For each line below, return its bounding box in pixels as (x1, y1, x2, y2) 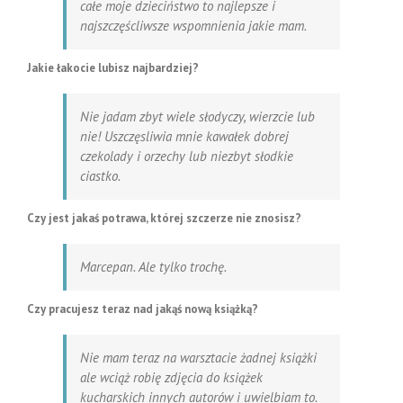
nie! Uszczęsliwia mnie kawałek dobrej (80, 127, 289, 145)
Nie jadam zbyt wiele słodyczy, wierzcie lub (80, 107, 315, 125)
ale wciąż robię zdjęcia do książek (80, 368, 263, 386)
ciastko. (80, 166, 121, 184)
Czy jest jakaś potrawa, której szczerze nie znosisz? (27, 210, 301, 226)
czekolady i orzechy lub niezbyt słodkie (80, 147, 293, 165)
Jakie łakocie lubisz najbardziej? (27, 59, 199, 76)
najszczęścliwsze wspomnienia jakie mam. (80, 16, 307, 34)
